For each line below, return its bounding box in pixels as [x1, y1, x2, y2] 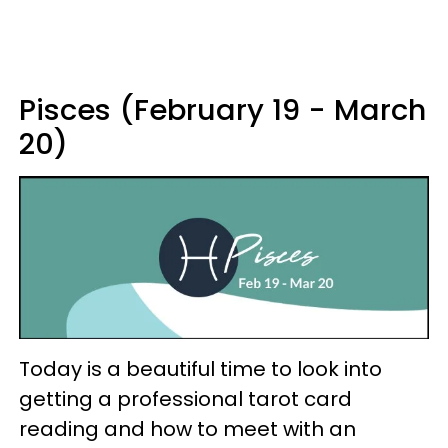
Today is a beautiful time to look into [19, 354, 382, 383]
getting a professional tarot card [19, 384, 352, 413]
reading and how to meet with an [19, 414, 356, 443]
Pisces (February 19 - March [19, 90, 426, 131]
